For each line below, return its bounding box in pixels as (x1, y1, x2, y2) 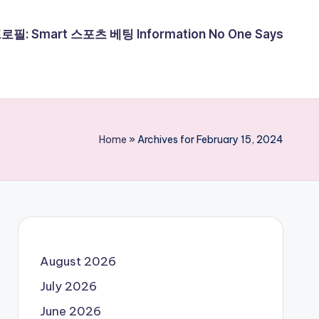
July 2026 (39, 278, 97, 294)
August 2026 (39, 253, 116, 269)
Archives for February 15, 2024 (137, 133, 283, 146)
